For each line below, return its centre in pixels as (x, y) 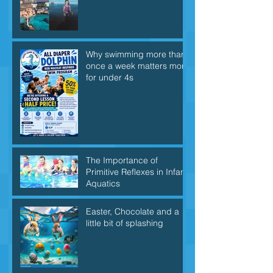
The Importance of (122, 161)
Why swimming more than (136, 55)
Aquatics (103, 184)
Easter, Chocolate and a (133, 212)
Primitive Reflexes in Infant (137, 172)
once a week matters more (138, 66)
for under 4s (110, 78)
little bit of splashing (125, 223)
